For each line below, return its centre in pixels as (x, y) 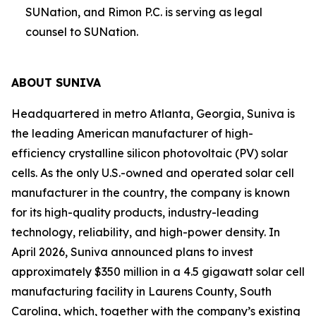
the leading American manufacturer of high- (132, 133)
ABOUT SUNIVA (56, 83)
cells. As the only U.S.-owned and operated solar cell (153, 173)
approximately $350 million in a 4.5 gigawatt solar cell (158, 272)
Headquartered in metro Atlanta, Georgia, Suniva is (153, 114)
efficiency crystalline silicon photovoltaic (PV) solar (150, 153)
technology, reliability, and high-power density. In (146, 232)
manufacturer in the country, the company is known (151, 193)
